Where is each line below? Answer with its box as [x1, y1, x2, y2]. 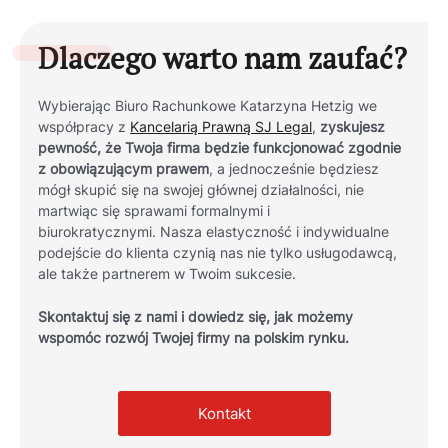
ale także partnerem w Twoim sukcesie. [38, 266, 301, 283]
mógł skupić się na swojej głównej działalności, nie [38, 182, 365, 199]
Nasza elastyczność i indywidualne [160, 224, 390, 241]
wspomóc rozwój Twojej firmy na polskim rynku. [38, 330, 350, 347]
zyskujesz [320, 119, 386, 136]
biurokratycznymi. [38, 224, 161, 241]
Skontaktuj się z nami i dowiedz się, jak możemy [38, 309, 354, 326]
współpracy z [38, 119, 131, 136]
